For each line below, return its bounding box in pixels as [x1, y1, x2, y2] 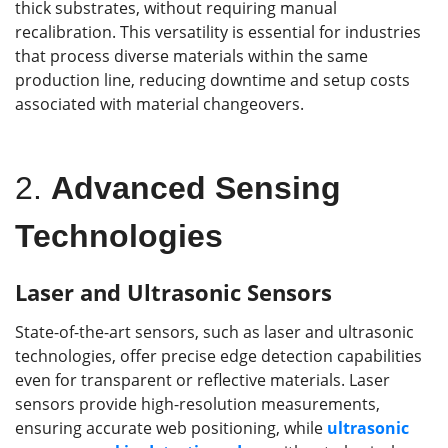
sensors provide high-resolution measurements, [15, 393, 380, 416]
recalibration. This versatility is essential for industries [15, 21, 421, 44]
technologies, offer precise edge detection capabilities [15, 345, 422, 368]
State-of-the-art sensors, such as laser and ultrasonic [15, 321, 414, 344]
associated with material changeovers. [15, 93, 304, 116]
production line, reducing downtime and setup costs [15, 69, 410, 92]
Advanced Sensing [51, 170, 341, 207]
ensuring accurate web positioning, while [15, 417, 327, 440]
